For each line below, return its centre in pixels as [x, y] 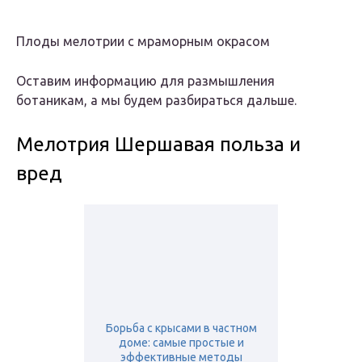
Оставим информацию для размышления [145, 81]
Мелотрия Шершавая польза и [158, 145]
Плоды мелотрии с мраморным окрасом [143, 42]
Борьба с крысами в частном [181, 328]
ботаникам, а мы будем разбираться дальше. [156, 101]
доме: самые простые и [181, 343]
